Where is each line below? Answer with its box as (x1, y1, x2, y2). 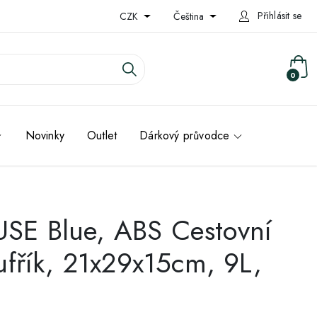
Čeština (173, 8, 207, 23)
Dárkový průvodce (139, 127, 230, 144)
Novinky (25, 127, 65, 144)
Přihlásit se (257, 8, 301, 23)
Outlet (87, 127, 117, 144)
